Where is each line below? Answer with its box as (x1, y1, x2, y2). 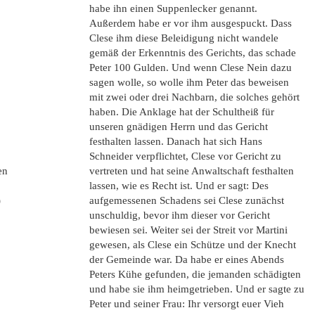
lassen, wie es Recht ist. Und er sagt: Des (89, 180, 269, 191)
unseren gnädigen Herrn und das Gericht (89, 121, 268, 132)
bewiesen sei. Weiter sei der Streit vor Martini (89, 224, 288, 236)
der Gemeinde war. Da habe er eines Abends (89, 254, 284, 265)
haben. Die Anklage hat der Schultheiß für (89, 106, 274, 117)
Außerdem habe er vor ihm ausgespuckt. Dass (89, 18, 292, 29)
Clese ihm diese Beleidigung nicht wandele (89, 32, 278, 44)
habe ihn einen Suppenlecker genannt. (89, 3, 257, 14)
